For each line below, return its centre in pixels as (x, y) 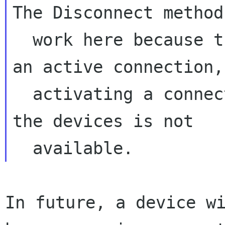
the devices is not (103, 121)
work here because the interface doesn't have (22, 40)
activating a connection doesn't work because (22, 94)
